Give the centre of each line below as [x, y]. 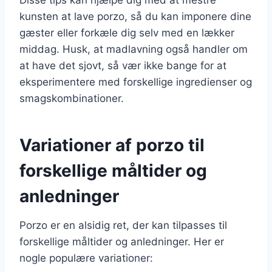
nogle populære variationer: [86, 258]
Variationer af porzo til [112, 145]
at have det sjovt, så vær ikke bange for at [123, 65]
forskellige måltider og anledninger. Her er [122, 241]
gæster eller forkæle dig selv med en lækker [127, 32]
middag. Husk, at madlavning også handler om [134, 49]
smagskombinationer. [72, 98]
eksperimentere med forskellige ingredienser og [136, 82]
